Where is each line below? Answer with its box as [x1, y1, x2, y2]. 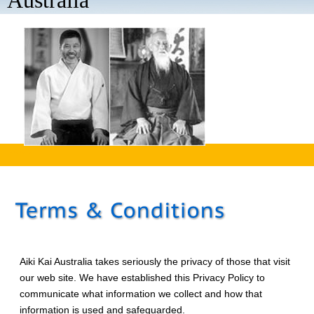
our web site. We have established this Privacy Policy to [20, 272, 265, 283]
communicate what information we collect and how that [20, 288, 262, 299]
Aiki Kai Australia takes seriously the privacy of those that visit [20, 256, 290, 267]
